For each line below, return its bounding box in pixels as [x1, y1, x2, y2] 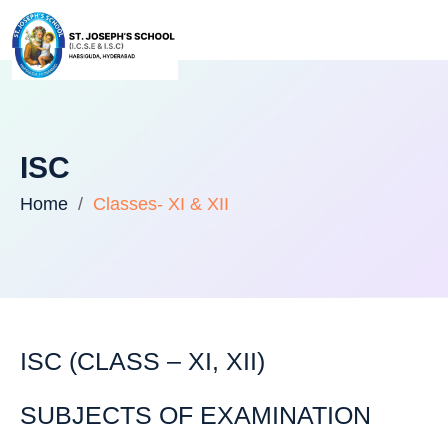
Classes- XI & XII [93, 194, 229, 214]
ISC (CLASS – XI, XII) [20, 347, 265, 375]
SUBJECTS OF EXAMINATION [20, 401, 371, 429]
